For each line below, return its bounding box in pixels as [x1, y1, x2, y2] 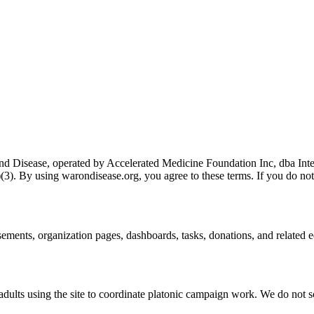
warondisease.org [62, 169, 139, 182]
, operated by [47, 156, 104, 169]
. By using [13, 169, 59, 182]
